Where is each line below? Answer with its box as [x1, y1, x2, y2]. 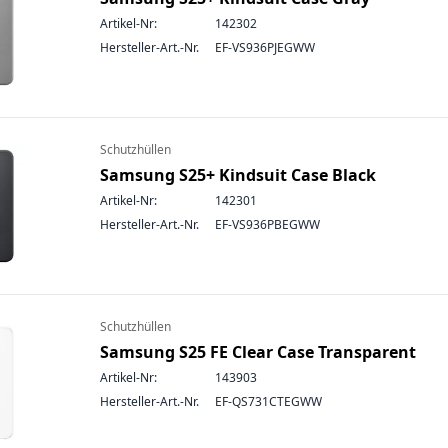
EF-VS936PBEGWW [215, 216, 320, 233]
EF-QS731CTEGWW [215, 393, 322, 410]
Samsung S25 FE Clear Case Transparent [100, 341, 416, 363]
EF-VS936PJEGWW [215, 39, 315, 56]
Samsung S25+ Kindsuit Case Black [100, 164, 376, 186]
